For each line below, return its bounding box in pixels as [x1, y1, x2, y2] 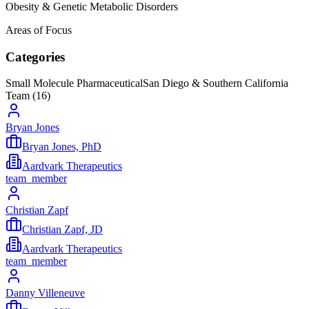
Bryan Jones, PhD [22, 141, 101, 153]
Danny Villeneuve [6, 287, 85, 299]
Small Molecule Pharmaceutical [6, 77, 143, 90]
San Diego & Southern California [143, 77, 288, 90]
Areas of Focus [6, 23, 72, 36]
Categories [6, 49, 65, 64]
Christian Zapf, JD [22, 223, 103, 236]
